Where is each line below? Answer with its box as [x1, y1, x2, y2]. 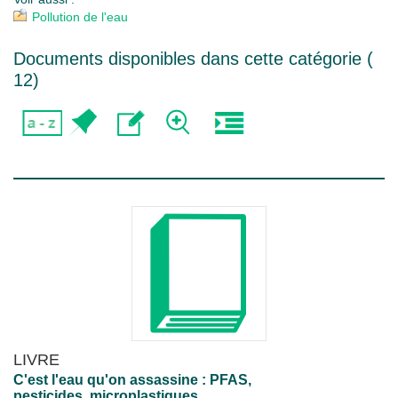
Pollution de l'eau [32, 10, 128, 24]
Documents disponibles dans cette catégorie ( [13, 49, 373, 68]
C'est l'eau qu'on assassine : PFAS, [13, 372, 251, 387]
